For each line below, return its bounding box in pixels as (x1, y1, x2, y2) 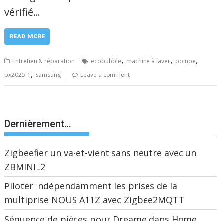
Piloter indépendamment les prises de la (4, 180, 178, 192)
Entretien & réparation (12, 56, 75, 65)
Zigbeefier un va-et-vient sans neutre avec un (4, 147, 197, 159)
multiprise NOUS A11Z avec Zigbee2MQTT (4, 193, 185, 206)
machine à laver (126, 56, 171, 65)
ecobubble (91, 56, 122, 65)
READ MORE (9, 32, 45, 40)
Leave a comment (80, 70, 130, 79)
